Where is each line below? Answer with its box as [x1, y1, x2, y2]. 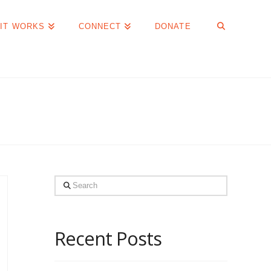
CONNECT [78, 22, 122, 31]
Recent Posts [54, 225, 162, 251]
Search [54, 178, 89, 191]
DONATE [155, 22, 191, 31]
